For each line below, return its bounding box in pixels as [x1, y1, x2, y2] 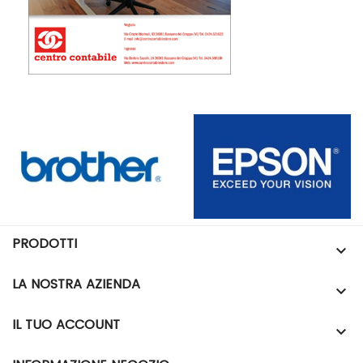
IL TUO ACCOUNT [12, 315, 120, 335]
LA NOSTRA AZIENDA [12, 275, 140, 294]
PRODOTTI [12, 234, 77, 254]
